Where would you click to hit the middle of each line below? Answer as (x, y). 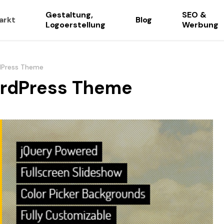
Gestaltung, (69, 15)
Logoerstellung (75, 25)
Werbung (200, 25)
